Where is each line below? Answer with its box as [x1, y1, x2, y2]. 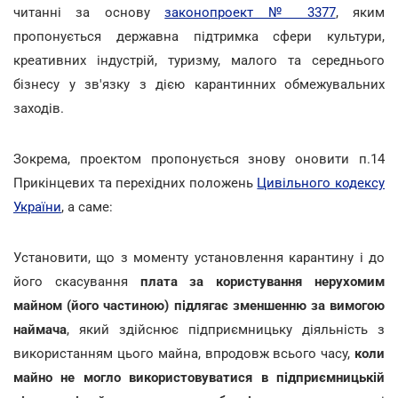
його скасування [13, 273, 140, 290]
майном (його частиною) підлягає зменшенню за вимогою [13, 297, 385, 314]
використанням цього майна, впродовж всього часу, [13, 345, 354, 362]
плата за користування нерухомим [139, 273, 386, 290]
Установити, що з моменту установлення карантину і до [13, 249, 385, 266]
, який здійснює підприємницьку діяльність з [67, 321, 385, 338]
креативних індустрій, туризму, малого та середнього [13, 52, 385, 68]
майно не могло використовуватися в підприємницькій [13, 369, 385, 386]
